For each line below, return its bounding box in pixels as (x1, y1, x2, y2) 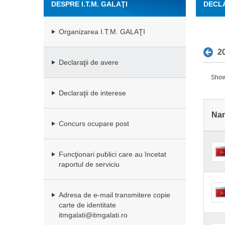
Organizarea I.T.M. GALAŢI (59, 28, 145, 36)
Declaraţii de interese (59, 89, 126, 97)
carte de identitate (59, 201, 116, 209)
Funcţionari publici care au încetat (59, 150, 166, 159)
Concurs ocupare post (59, 120, 129, 128)
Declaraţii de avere (59, 58, 119, 67)
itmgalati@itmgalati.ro (59, 211, 128, 219)
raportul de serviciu (59, 160, 120, 169)
